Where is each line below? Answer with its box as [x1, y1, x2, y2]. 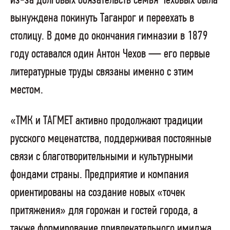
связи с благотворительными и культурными [10, 150, 193, 163]
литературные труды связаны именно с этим [10, 66, 194, 79]
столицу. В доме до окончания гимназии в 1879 [10, 30, 208, 43]
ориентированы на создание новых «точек [10, 186, 185, 199]
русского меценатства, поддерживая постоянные [10, 132, 212, 145]
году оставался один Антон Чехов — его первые [10, 48, 210, 61]
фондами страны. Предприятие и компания [10, 168, 188, 181]
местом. [10, 84, 43, 97]
